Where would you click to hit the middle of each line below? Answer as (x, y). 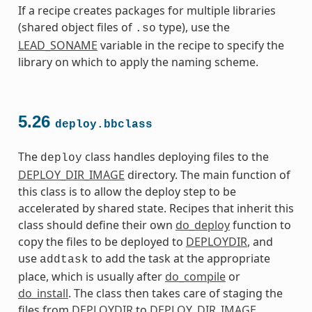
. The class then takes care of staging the (175, 293)
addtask (64, 259)
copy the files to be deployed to (102, 241)
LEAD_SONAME (57, 45)
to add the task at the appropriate (179, 258)
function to (260, 225)
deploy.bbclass (103, 124)
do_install (43, 293)
